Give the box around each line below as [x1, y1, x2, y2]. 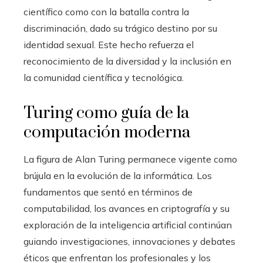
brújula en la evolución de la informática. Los [23, 170, 212, 182]
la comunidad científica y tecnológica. [23, 72, 184, 84]
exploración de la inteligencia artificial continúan [23, 219, 232, 231]
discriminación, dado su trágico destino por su [23, 22, 217, 35]
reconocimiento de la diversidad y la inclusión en [23, 55, 231, 68]
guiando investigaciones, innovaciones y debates [23, 235, 235, 248]
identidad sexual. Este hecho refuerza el [23, 39, 194, 51]
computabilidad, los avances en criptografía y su [23, 203, 230, 215]
